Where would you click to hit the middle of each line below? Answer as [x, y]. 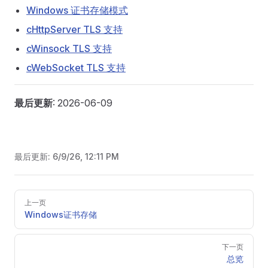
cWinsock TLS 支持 [69, 48]
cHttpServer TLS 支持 [74, 29]
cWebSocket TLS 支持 [76, 68]
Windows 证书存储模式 [77, 10]
